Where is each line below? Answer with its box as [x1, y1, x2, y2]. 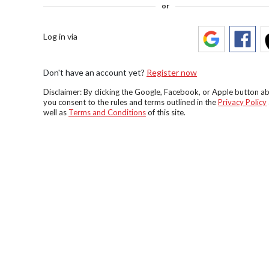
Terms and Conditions [68, 107, 146, 117]
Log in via [43, 31, 77, 41]
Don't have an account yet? [43, 67, 147, 77]
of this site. [146, 107, 186, 117]
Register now [147, 67, 197, 77]
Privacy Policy [218, 97, 267, 107]
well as [43, 107, 68, 117]
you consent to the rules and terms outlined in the [43, 97, 218, 107]
